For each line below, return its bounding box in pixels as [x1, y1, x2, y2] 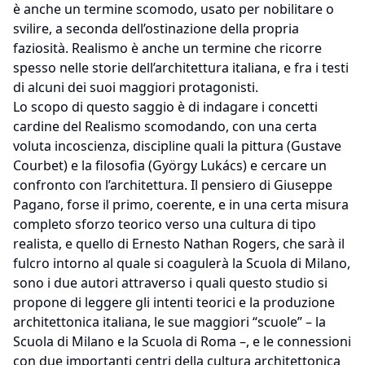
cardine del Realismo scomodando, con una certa [13, 117, 317, 135]
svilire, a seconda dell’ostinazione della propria [13, 20, 299, 37]
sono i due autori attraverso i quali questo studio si [13, 274, 328, 292]
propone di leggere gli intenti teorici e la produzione [13, 293, 335, 311]
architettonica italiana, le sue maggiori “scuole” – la [13, 313, 326, 331]
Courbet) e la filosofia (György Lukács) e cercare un [13, 156, 327, 174]
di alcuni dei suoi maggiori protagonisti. [13, 78, 262, 96]
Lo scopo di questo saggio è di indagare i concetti [13, 98, 318, 116]
